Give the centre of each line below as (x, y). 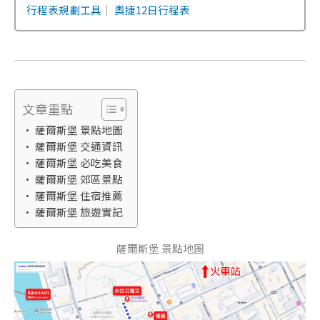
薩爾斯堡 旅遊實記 (79, 212)
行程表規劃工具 (64, 10)
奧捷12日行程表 (152, 10)
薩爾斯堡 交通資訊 (79, 146)
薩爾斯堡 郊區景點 (79, 179)
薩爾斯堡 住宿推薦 (79, 196)
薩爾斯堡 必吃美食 (79, 163)
